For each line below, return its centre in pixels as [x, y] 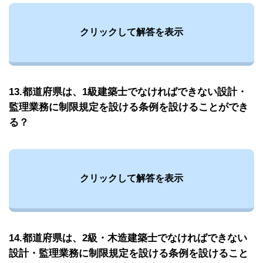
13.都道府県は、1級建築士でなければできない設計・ [128, 92]
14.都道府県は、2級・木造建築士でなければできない [128, 238]
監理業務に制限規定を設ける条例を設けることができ [129, 107]
